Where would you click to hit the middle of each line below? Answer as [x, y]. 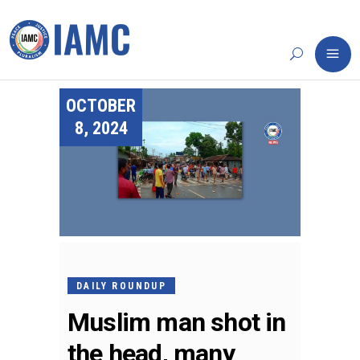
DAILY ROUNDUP [122, 286]
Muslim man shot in [177, 322]
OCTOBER [101, 106]
